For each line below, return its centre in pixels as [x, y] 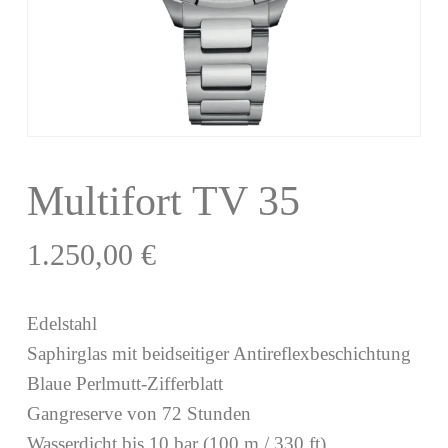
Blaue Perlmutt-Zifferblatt [124, 383]
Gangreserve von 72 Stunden [138, 413]
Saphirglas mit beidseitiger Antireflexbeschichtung [218, 353]
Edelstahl [61, 323]
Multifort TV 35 [163, 200]
